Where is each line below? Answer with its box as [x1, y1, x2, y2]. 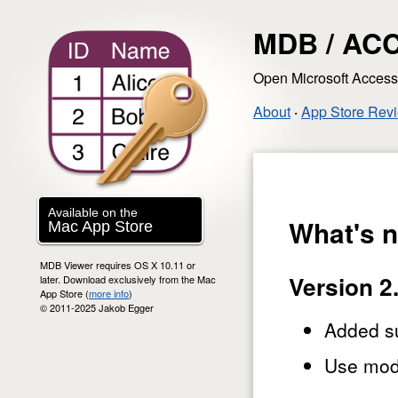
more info [89, 286, 129, 300]
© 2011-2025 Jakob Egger [40, 300, 154, 314]
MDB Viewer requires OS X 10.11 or [40, 258, 195, 272]
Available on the [47, 205, 138, 219]
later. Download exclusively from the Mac [40, 272, 216, 286]
